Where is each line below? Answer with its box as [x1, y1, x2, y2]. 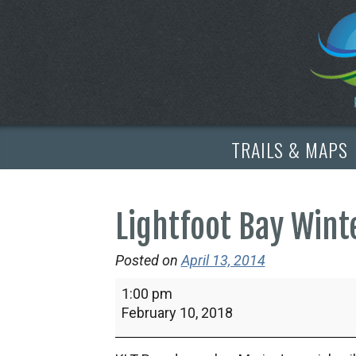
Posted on [114, 252, 178, 269]
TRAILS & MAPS [230, 134, 348, 164]
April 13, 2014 [180, 252, 265, 269]
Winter [114, 316, 156, 333]
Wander [114, 335, 163, 352]
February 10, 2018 [121, 304, 233, 321]
